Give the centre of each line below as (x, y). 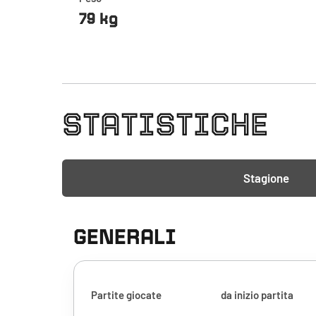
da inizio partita (257, 295)
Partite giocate (126, 295)
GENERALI (124, 237)
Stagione (266, 178)
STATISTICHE (165, 124)
